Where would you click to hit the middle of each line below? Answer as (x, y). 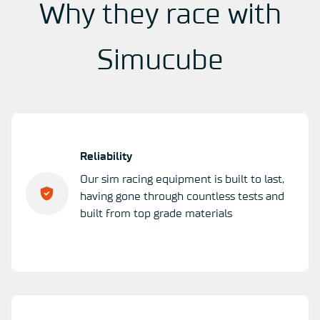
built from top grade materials (156, 214)
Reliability (106, 157)
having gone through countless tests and (182, 197)
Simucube (160, 61)
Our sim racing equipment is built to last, (182, 180)
